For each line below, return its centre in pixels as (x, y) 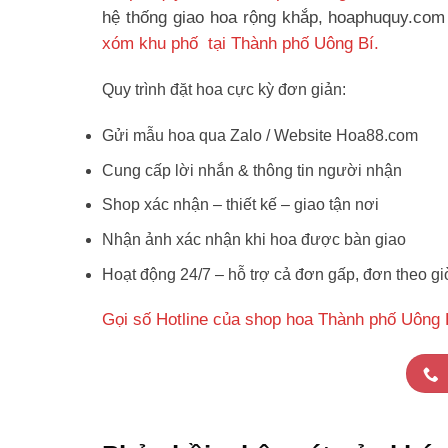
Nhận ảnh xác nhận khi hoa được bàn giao (254, 240)
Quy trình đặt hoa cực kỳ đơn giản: (224, 90)
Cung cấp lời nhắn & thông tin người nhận (252, 170)
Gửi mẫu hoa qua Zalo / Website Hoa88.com (260, 136)
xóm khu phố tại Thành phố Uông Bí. (240, 43)
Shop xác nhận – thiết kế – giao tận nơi (240, 205)
